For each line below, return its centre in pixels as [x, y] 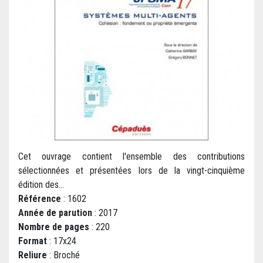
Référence [40, 199]
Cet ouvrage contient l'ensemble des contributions [131, 157]
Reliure [33, 255]
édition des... [41, 185]
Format [33, 241]
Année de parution [55, 213]
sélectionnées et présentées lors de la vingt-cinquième [131, 171]
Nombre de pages [54, 227]
